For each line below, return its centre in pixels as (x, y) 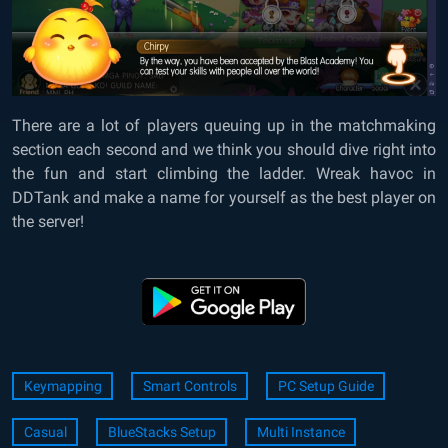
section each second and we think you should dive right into (224, 150)
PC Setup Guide (325, 386)
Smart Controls (189, 386)
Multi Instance (300, 432)
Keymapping (62, 386)
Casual (45, 432)
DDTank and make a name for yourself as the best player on (224, 198)
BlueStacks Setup (161, 432)
